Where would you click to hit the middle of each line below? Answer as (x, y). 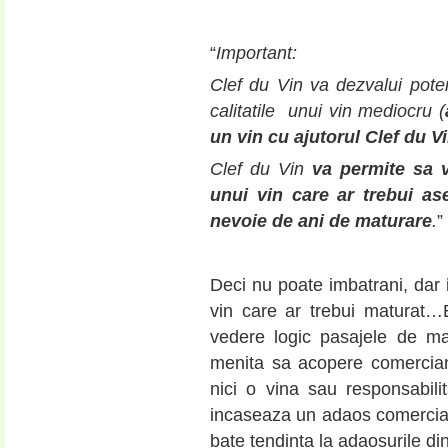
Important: (256, 52)
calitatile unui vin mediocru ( (327, 110)
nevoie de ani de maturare (321, 221)
